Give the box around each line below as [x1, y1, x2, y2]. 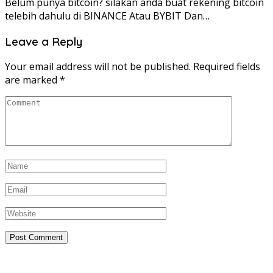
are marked [5, 73, 60, 87]
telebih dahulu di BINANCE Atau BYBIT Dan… [5, 9, 210, 23]
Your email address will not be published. [5, 60, 191, 74]
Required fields [193, 60, 260, 74]
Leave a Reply [5, 34, 82, 49]
